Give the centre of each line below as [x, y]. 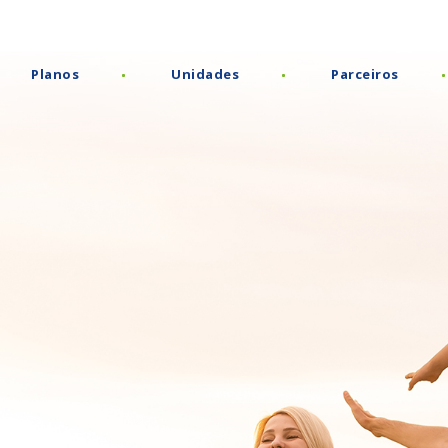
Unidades [205, 74]
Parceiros [365, 74]
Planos [55, 74]
